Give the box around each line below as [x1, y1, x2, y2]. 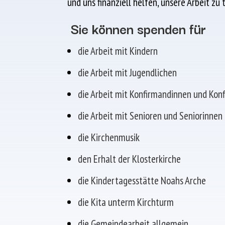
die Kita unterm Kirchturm [78, 195, 174, 209]
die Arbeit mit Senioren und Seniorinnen [78, 109, 223, 123]
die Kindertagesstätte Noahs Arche [78, 174, 206, 188]
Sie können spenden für [67, 18, 206, 39]
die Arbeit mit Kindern [78, 44, 160, 58]
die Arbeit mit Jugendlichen [78, 66, 177, 80]
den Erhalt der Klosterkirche [78, 152, 181, 166]
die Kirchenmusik [78, 131, 140, 145]
